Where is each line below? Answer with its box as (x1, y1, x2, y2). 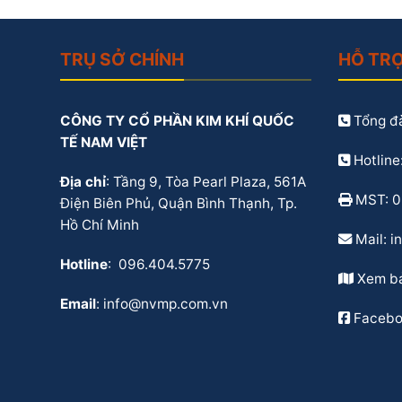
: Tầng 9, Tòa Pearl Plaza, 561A (106, 172, 306, 190)
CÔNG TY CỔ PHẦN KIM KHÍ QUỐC (60, 111, 294, 129)
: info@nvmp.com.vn (96, 294, 228, 312)
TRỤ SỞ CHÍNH (60, 48, 184, 70)
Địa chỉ (60, 172, 106, 190)
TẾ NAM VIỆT (60, 133, 147, 151)
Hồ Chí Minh (60, 215, 139, 233)
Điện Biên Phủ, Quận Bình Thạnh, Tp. (60, 194, 297, 212)
